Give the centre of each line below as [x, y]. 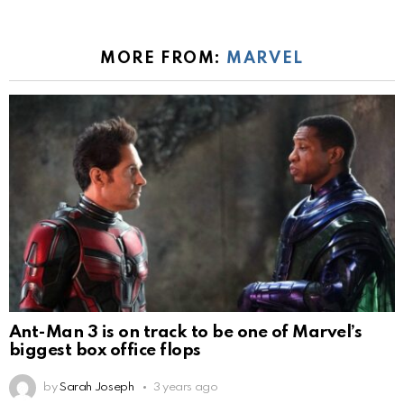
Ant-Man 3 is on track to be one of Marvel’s [186, 332]
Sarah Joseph [96, 387]
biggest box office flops [105, 350]
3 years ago [185, 387]
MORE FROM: [164, 59]
